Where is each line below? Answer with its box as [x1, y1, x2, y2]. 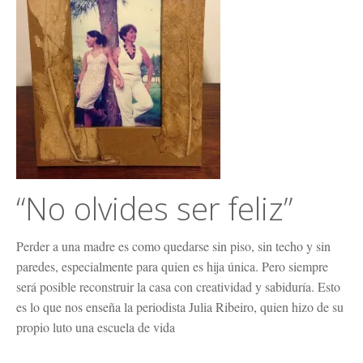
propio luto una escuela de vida [16, 318, 175, 335]
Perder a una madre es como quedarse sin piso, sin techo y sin [16, 237, 331, 254]
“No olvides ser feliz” [16, 186, 293, 229]
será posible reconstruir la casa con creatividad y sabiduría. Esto [16, 277, 340, 295]
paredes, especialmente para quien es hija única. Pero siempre [16, 257, 328, 275]
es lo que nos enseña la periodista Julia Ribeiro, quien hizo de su [16, 297, 344, 315]
